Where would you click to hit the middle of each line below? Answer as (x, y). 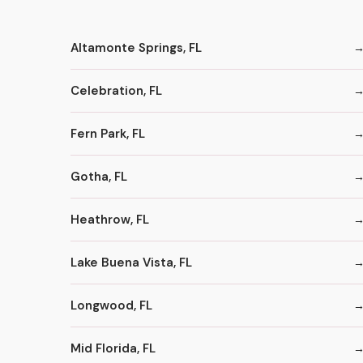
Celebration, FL (116, 90)
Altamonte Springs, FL (136, 47)
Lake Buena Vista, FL (131, 262)
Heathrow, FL (110, 219)
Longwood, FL (111, 305)
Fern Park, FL (108, 133)
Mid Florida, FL (113, 348)
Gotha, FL (99, 176)
